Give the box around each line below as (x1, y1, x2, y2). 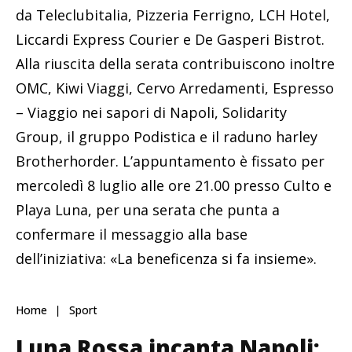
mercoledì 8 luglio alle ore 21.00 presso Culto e (16, 176, 332, 196)
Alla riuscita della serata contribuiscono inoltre (16, 54, 335, 74)
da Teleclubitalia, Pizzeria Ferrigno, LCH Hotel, (16, 5, 330, 25)
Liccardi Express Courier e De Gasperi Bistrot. (16, 30, 324, 49)
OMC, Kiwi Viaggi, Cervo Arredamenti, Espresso (16, 79, 334, 98)
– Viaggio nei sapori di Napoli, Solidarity (16, 103, 287, 123)
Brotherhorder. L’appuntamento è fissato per (16, 152, 324, 171)
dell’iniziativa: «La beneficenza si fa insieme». (16, 249, 317, 269)
